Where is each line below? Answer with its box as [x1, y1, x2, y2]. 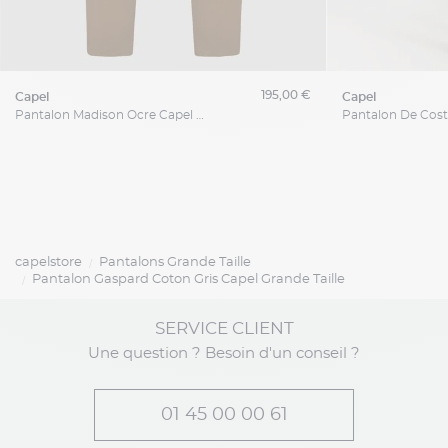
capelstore [15, 256, 82, 270]
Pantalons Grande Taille [98, 256, 251, 270]
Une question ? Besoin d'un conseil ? [88, 346, 360, 362]
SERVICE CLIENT [154, 320, 294, 338]
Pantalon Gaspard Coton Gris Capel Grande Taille [31, 273, 345, 287]
